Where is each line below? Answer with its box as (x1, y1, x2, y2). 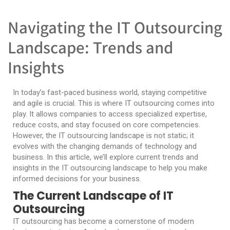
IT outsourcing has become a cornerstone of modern (13, 217, 194, 226)
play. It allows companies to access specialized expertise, (13, 109, 207, 119)
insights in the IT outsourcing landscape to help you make (13, 163, 207, 172)
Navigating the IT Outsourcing (8, 16, 222, 38)
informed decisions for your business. (13, 174, 141, 183)
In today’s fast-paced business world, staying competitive (13, 88, 207, 97)
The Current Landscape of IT (13, 188, 174, 204)
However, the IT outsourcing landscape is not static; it (13, 131, 194, 140)
